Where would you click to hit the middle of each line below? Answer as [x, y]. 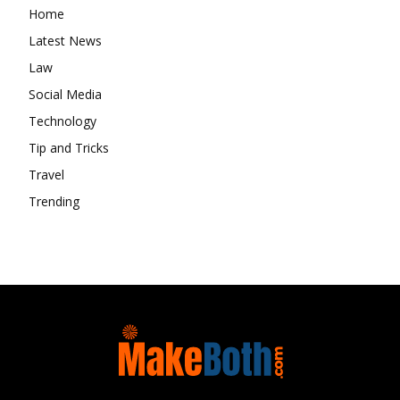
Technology [62, 121]
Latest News [65, 40]
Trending [54, 201]
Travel [46, 174]
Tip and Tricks [69, 147]
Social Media [65, 94]
